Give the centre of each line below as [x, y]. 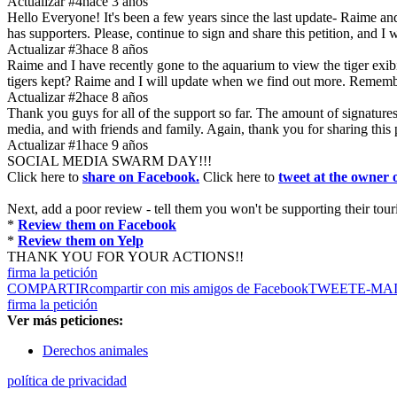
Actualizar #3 [45, 50]
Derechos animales [95, 351]
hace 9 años [115, 145]
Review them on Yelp [81, 241]
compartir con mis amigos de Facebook [199, 289]
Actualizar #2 [45, 97]
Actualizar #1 [45, 145]
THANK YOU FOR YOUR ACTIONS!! [125, 257]
